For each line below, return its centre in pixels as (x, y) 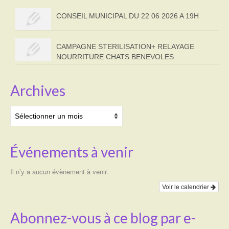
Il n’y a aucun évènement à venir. (59, 171)
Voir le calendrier (186, 186)
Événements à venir (72, 152)
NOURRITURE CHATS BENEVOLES (115, 56)
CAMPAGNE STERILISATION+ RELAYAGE (125, 46)
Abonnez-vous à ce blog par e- (103, 217)
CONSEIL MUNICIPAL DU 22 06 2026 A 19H (128, 16)
